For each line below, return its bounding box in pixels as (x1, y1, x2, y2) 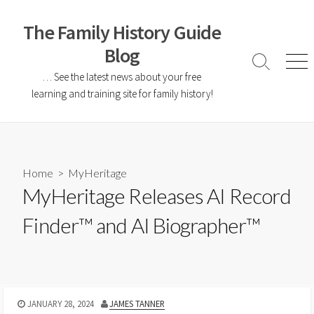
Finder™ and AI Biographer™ (22, 212, 260, 238)
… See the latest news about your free (43, 70, 201, 83)
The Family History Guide (22, 20, 221, 45)
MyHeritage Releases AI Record (22, 183, 292, 209)
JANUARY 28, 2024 (27, 297, 94, 309)
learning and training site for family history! (31, 87, 213, 100)
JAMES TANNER (109, 297, 165, 309)
